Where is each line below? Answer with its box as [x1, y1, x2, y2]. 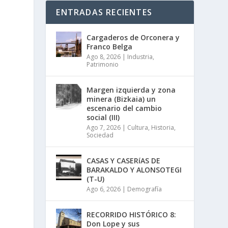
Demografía [127, 184, 162, 193]
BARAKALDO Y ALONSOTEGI [87, 164, 182, 175]
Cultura [127, 123, 149, 132]
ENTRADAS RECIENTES [56, 6, 152, 18]
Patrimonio [87, 60, 119, 69]
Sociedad [87, 130, 114, 139]
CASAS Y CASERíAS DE [87, 155, 161, 165]
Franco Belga [87, 41, 133, 51]
